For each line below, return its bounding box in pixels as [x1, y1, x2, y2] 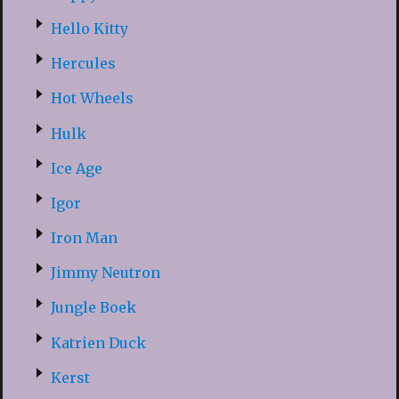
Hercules [50, 54, 116, 73]
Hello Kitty [50, 19, 128, 37]
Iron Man [50, 229, 118, 248]
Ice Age [50, 159, 102, 177]
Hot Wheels [50, 89, 134, 108]
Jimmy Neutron [50, 264, 160, 282]
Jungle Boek [50, 298, 136, 317]
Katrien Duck [50, 333, 146, 352]
